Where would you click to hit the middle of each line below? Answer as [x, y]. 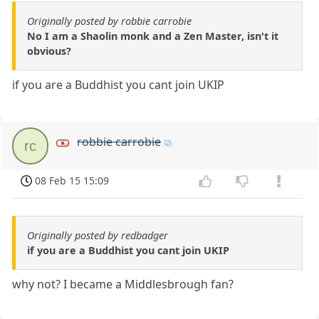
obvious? [49, 51]
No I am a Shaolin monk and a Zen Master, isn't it [153, 36]
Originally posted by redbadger [98, 236]
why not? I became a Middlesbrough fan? [123, 284]
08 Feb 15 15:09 [72, 181]
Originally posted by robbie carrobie [109, 21]
